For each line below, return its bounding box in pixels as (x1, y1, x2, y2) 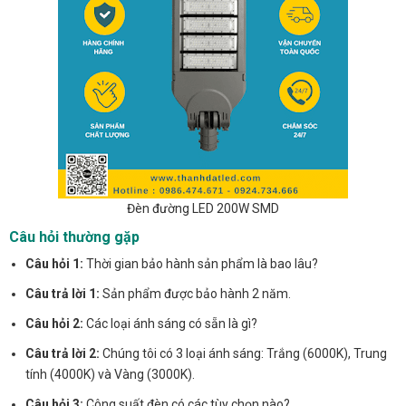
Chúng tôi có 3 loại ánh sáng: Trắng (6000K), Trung (100, 346, 388, 362)
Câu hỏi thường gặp (9, 228, 140, 246)
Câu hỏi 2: (25, 316, 84, 332)
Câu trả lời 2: (25, 346, 101, 362)
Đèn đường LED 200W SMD (127, 201, 279, 217)
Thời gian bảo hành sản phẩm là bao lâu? (83, 256, 319, 272)
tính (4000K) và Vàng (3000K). (25, 367, 196, 382)
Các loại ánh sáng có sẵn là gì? (83, 316, 258, 332)
